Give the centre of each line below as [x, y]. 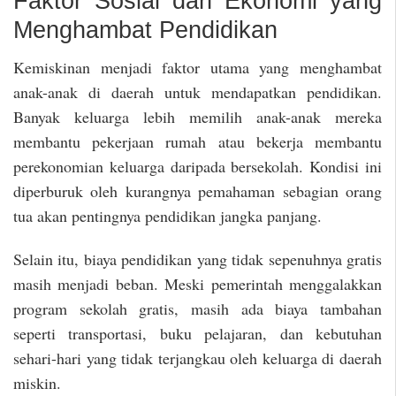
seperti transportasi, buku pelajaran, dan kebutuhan [198, 334]
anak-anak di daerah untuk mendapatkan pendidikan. [198, 92]
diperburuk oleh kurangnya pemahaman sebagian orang [198, 191]
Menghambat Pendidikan [145, 30]
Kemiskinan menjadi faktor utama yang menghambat [198, 68]
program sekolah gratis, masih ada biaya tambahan [198, 309]
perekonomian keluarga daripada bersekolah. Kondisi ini [198, 167]
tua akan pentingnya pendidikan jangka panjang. [168, 216]
